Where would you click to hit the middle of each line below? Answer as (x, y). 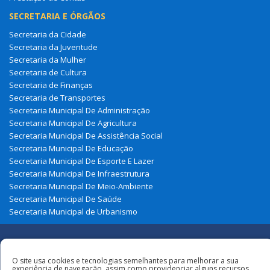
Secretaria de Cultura (48, 72)
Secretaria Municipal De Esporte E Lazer (82, 161)
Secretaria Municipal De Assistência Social (86, 136)
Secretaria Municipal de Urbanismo (73, 212)
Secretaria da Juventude (53, 47)
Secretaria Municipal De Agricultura (73, 123)
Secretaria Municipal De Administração (80, 110)
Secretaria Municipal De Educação (71, 148)
